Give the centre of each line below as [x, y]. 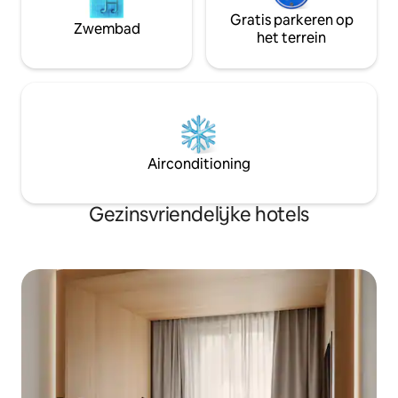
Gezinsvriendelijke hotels [199, 214]
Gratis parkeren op [291, 20]
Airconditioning [199, 163]
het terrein [291, 37]
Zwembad [107, 28]
